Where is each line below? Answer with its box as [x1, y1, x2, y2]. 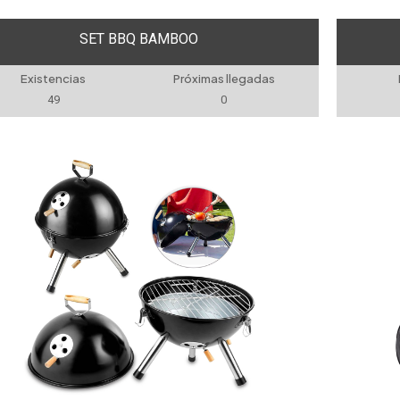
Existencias [21, 71, 87, 86]
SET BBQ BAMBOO [79, 29, 198, 47]
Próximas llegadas [172, 71, 275, 86]
